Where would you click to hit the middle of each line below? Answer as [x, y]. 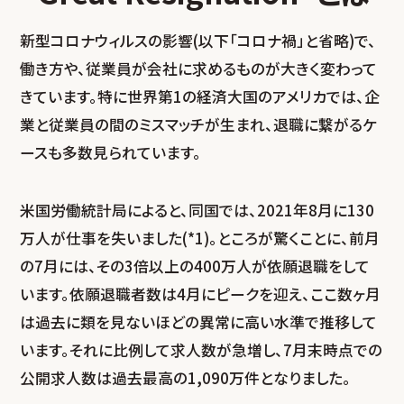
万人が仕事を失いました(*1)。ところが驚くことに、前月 [200, 239]
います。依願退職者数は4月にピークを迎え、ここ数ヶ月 [201, 294]
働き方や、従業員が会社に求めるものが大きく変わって [199, 68]
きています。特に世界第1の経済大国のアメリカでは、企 [200, 96]
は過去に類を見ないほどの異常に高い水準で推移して [199, 322]
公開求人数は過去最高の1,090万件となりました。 [186, 378]
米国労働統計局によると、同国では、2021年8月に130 [197, 211]
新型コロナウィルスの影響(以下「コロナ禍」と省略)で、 [198, 40]
